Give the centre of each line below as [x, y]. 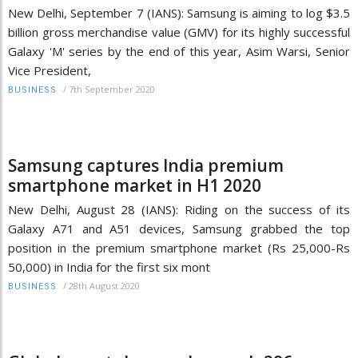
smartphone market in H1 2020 [135, 185]
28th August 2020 [104, 285]
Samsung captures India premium [146, 165]
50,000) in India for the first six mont [109, 267]
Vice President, [50, 70]
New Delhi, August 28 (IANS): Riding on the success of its [179, 209]
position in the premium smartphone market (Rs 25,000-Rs [179, 247]
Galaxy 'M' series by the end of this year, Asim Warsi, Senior [179, 51]
